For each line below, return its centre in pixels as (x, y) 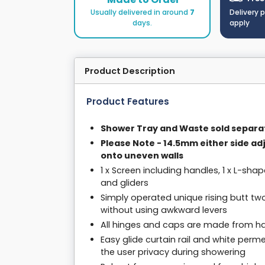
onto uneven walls (142, 156)
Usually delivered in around (140, 12)
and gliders (125, 183)
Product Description (130, 71)
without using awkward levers (164, 210)
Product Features (128, 102)
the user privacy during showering (173, 252)
